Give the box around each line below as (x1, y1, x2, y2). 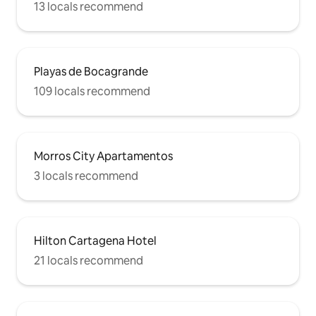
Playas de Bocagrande (34, 64, 148, 80)
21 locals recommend (34, 253, 143, 269)
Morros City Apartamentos (34, 149, 173, 164)
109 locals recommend (34, 84, 150, 99)
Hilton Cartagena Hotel (34, 233, 157, 249)
